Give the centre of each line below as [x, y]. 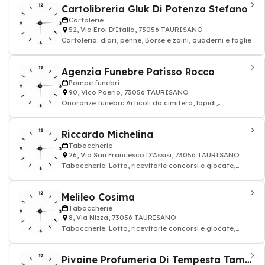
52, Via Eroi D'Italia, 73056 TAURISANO [136, 30]
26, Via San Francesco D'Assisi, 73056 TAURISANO [154, 155]
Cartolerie [86, 20]
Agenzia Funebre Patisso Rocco [138, 72]
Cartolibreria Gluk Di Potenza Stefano [155, 9]
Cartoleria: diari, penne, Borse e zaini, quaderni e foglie [156, 40]
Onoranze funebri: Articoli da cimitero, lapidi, [140, 103]
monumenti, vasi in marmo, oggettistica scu [138, 112]
